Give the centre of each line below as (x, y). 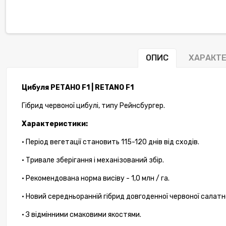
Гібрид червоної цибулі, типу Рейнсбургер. (93, 106)
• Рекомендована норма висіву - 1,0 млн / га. (96, 179)
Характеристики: (55, 124)
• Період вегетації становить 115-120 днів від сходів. (110, 142)
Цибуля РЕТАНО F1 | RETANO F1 (78, 88)
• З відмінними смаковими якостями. (81, 215)
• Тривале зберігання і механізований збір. (93, 160)
